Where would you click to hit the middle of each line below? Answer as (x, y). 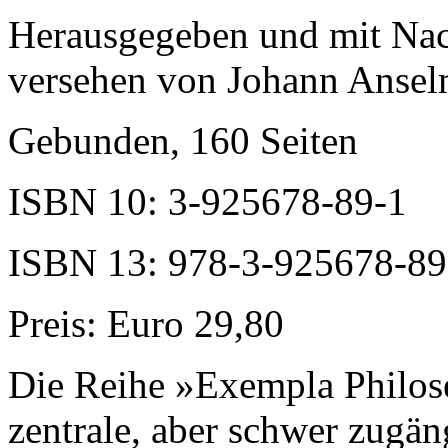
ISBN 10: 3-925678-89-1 (207, 201)
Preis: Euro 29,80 (146, 323)
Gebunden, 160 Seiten (183, 140)
